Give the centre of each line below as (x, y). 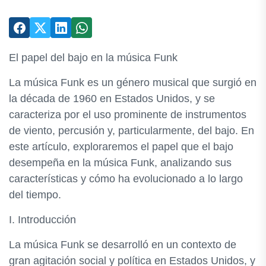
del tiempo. (35, 195)
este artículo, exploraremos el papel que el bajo (121, 147)
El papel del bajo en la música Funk (93, 58)
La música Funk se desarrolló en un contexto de (123, 245)
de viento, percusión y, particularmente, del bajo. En (132, 131)
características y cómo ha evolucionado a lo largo (126, 179)
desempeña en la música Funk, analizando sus (120, 163)
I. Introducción (42, 220)
